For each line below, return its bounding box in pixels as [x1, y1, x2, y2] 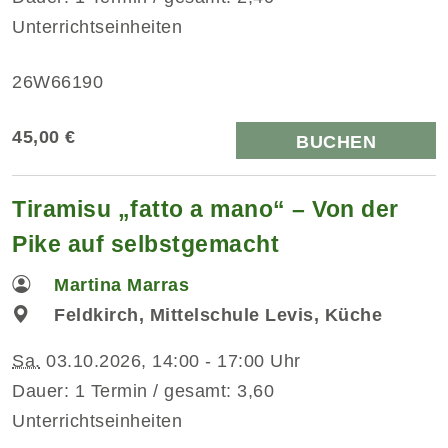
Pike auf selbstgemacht [12, 230, 279, 257]
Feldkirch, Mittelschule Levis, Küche [54, 304, 383, 325]
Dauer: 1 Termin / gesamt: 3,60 [12, 380, 274, 401]
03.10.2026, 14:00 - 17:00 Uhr [40, 350, 301, 371]
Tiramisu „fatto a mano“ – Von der [12, 195, 399, 222]
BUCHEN [296, 131, 376, 152]
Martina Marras [54, 274, 190, 295]
